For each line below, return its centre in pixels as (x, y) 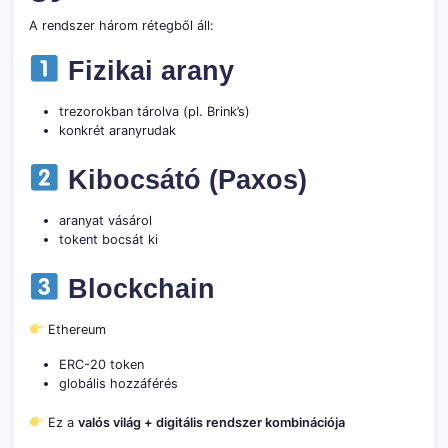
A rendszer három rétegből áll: (121, 25)
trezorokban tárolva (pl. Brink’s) (154, 111)
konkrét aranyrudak (117, 130)
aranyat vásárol (105, 220)
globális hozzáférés (118, 383)
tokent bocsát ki (108, 239)
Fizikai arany (146, 70)
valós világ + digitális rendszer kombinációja (211, 422)
